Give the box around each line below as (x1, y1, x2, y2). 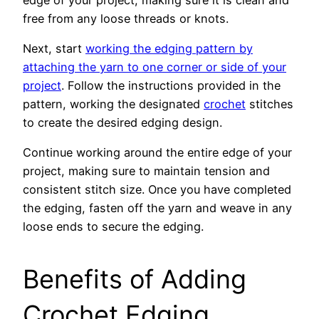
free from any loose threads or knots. (23, 11, 229, 26)
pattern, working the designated (23, 96, 204, 111)
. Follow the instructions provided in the (61, 78, 281, 93)
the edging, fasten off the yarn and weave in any (23, 201, 292, 216)
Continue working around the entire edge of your (23, 145, 292, 160)
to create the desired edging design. (23, 115, 222, 130)
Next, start (23, 41, 85, 56)
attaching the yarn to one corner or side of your (23, 59, 286, 74)
